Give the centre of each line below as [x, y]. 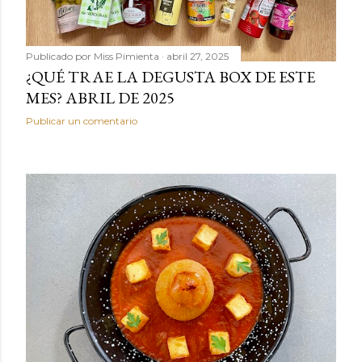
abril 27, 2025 [198, 56]
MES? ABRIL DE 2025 [100, 97]
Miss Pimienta [126, 56]
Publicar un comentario [82, 120]
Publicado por [60, 56]
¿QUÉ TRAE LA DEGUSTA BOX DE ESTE [170, 76]
